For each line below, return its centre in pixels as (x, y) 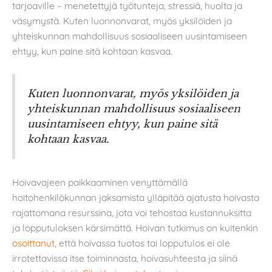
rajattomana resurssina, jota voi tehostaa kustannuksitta (132, 213)
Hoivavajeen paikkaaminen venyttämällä (100, 182)
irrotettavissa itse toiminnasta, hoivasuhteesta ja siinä (125, 258)
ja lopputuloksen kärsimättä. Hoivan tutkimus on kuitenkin (135, 228)
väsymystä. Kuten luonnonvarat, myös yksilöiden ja (122, 20)
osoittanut (33, 243)
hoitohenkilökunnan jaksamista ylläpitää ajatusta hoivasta (136, 198)
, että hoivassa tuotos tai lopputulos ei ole (142, 243)
